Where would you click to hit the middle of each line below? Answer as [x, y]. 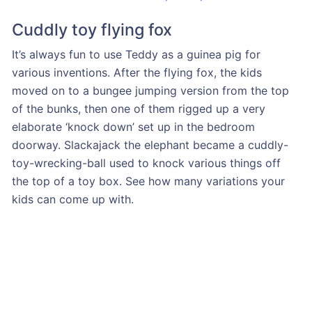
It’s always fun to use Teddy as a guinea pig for [136, 54]
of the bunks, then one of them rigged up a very [138, 108]
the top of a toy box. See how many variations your [148, 181]
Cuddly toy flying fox [92, 29]
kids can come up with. [72, 199]
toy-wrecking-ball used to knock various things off [146, 163]
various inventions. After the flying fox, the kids [136, 72]
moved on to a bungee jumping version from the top [150, 90]
